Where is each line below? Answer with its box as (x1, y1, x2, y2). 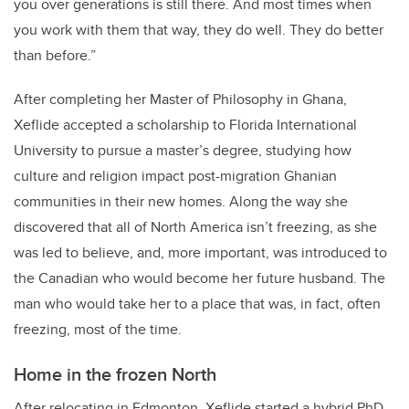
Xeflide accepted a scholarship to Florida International (14, 114, 357, 136)
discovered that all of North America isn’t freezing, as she (14, 216, 377, 238)
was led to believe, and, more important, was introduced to (14, 242, 387, 264)
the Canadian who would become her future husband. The (14, 267, 385, 289)
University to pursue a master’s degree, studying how (14, 140, 351, 162)
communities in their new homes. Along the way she (14, 191, 348, 213)
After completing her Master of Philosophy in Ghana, (14, 89, 347, 110)
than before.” (14, 45, 96, 67)
